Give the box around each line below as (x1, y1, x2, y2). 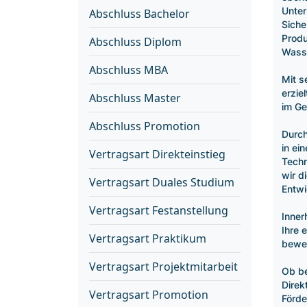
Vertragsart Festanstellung (89, 203, 228, 218)
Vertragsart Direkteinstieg (89, 147, 225, 162)
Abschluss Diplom (89, 34, 182, 49)
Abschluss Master (89, 90, 181, 106)
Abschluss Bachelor (89, 6, 190, 21)
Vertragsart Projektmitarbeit (89, 259, 238, 274)
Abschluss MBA (89, 62, 168, 77)
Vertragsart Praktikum (89, 231, 206, 246)
